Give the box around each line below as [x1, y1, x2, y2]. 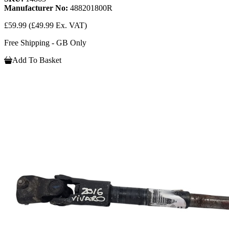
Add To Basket [12, 56, 61, 65]
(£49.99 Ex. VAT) [29, 21, 87, 30]
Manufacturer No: [4, 4, 70, 13]
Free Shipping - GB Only [4, 38, 86, 48]
